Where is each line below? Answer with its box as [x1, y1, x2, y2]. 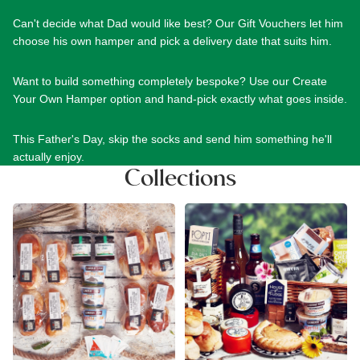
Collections [124, 166, 236, 192]
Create [292, 74, 327, 88]
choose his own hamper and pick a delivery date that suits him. [13, 34, 332, 47]
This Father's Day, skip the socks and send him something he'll [13, 132, 332, 145]
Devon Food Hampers [185, 205, 297, 219]
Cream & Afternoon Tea [13, 205, 132, 219]
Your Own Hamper [13, 92, 107, 105]
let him [306, 16, 343, 30]
